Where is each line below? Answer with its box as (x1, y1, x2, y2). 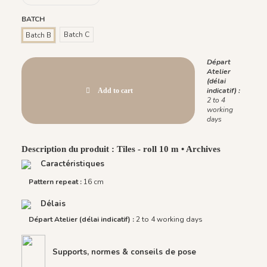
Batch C (64, 30, 89, 40)
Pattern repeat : (29, 176, 83, 187)
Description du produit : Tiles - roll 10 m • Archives (21, 144, 221, 154)
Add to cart (98, 86, 133, 95)
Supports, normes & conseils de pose (52, 247, 196, 258)
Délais (38, 198, 66, 209)
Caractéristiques (38, 159, 104, 170)
